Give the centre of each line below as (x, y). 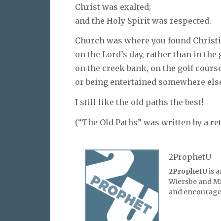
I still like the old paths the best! (139, 102)
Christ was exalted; (113, 7)
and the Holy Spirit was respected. (143, 20)
